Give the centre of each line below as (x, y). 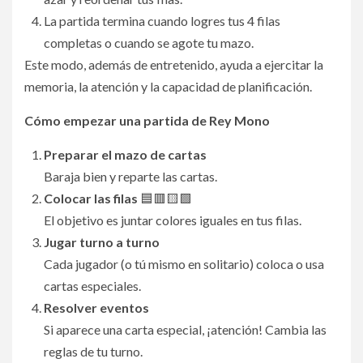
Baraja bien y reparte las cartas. (130, 176)
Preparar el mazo (96, 154)
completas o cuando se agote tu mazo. (149, 42)
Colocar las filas (91, 198)
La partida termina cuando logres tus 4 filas (162, 20)
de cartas (178, 154)
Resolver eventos (96, 307)
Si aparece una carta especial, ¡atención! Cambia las (185, 329)
